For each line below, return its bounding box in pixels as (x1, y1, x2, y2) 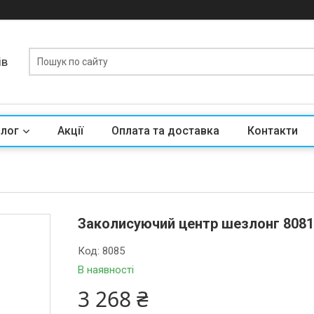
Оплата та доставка (111, 124, 219, 137)
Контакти (247, 124, 298, 137)
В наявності (78, 264, 135, 276)
